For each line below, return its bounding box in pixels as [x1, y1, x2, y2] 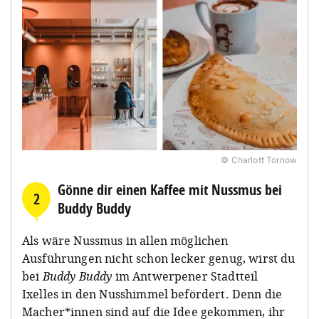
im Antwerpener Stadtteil [112, 268, 258, 284]
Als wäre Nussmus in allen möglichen [22, 232, 229, 249]
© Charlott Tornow [221, 154, 297, 165]
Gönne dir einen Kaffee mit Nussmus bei [58, 179, 282, 199]
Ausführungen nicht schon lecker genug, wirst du [22, 250, 296, 266]
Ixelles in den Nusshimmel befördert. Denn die [22, 286, 283, 302]
